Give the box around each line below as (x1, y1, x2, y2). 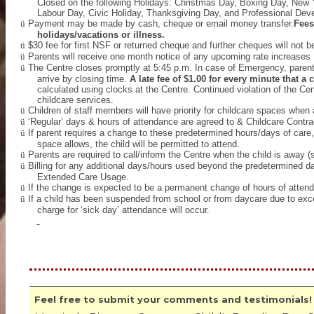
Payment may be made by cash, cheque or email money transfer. (27, 18, 294, 29)
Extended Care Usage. (36, 172, 135, 182)
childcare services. (36, 95, 114, 105)
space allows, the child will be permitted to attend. (36, 139, 240, 149)
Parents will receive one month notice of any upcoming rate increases (27, 51, 310, 62)
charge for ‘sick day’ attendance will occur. (36, 205, 210, 215)
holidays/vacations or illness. (36, 29, 165, 40)
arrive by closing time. (36, 74, 130, 84)
